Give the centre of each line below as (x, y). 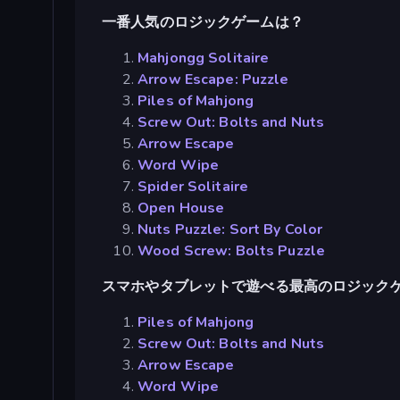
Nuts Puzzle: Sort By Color (230, 230)
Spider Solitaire (193, 187)
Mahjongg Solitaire (204, 58)
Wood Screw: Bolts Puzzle (232, 251)
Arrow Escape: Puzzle (213, 80)
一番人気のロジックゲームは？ (203, 23)
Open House (181, 208)
